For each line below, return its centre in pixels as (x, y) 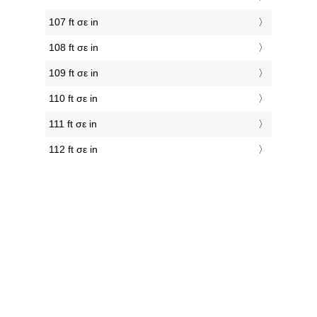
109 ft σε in (74, 73)
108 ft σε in (74, 48)
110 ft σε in (73, 99)
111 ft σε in (73, 124)
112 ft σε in (73, 150)
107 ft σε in (74, 22)
